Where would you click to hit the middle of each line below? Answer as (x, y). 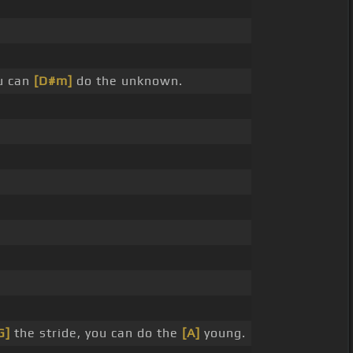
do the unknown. (128, 81)
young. (223, 333)
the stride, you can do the (96, 333)
